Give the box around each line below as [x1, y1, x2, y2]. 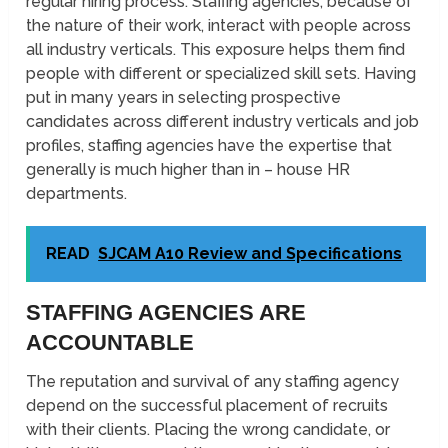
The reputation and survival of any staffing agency [26, 372, 400, 392]
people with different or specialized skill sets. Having [26, 64, 417, 84]
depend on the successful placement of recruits [26, 396, 389, 416]
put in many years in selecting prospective [26, 88, 342, 108]
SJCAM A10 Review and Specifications [98, 244, 403, 264]
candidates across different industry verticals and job [26, 112, 420, 132]
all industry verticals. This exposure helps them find [26, 40, 406, 60]
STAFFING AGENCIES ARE [26, 300, 307, 326]
